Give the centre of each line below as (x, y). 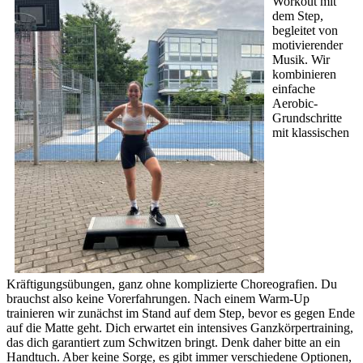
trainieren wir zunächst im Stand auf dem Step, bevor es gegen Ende (181, 314)
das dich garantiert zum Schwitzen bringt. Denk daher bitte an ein (173, 343)
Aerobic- (295, 104)
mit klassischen (311, 133)
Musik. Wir (301, 60)
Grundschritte (307, 118)
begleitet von (305, 31)
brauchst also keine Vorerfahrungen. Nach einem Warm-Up (158, 299)
